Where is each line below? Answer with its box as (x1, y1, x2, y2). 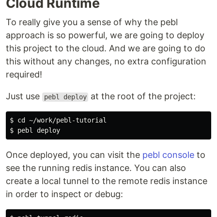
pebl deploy (44, 93, 87, 101)
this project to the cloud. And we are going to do (6, 43, 205, 54)
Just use (6, 91, 42, 102)
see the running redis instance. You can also (6, 163, 186, 173)
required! (6, 69, 42, 80)
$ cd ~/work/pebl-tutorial (10, 116, 107, 124)
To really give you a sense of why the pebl (6, 17, 178, 28)
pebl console (142, 150, 194, 160)
